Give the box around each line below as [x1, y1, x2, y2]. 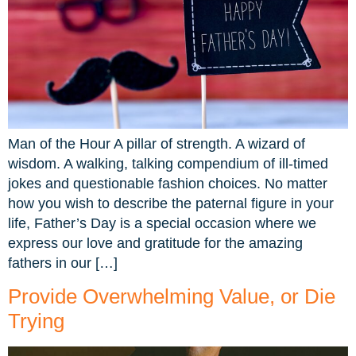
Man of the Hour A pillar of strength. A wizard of [8, 135, 305, 152]
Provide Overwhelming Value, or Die [8, 284, 335, 309]
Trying [8, 309, 64, 334]
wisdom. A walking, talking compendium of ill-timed [8, 155, 328, 172]
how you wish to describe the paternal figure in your [8, 195, 334, 211]
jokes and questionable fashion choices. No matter [8, 175, 327, 192]
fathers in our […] [8, 254, 118, 271]
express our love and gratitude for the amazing [8, 234, 303, 251]
